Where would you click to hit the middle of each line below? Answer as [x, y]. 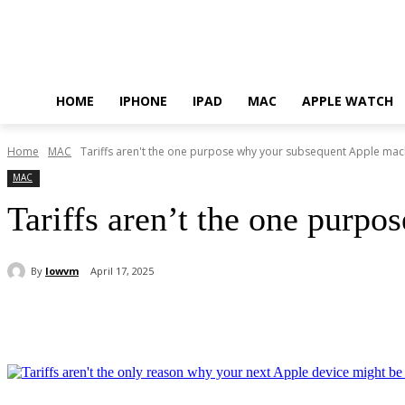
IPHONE [143, 101]
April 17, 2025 [122, 271]
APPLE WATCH [348, 101]
